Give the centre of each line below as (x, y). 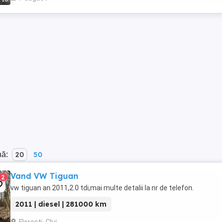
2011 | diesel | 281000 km (61, 204)
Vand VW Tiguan (44, 176)
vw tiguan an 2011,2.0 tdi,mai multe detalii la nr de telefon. (102, 188)
